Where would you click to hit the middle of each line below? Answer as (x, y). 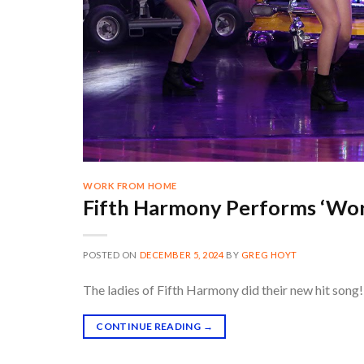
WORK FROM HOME (130, 185)
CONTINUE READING (149, 327)
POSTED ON (111, 255)
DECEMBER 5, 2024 (182, 255)
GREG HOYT (269, 255)
